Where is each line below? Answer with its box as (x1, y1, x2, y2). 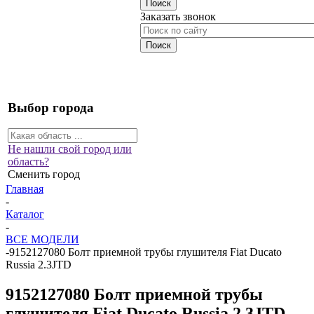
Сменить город (8, 168, 80, 181)
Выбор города (8, 100, 94, 115)
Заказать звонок (140, 11, 216, 22)
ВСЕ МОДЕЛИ (6, 233, 79, 245)
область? (8, 156, 49, 168)
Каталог (6, 208, 44, 220)
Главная (6, 183, 43, 195)
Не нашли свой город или (8, 143, 132, 156)
